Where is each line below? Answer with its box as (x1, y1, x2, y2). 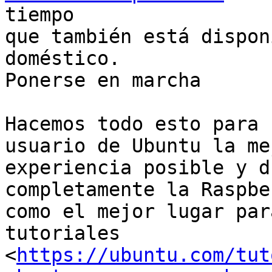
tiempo (5, 4, 74, 26)
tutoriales (5, 222, 120, 245)
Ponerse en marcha (5, 69, 201, 92)
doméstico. (5, 47, 120, 70)
